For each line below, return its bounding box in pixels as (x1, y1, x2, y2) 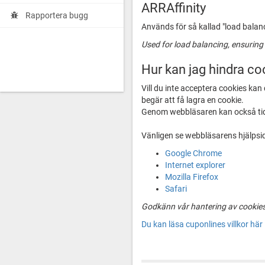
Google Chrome (165, 148, 222, 158)
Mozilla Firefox (165, 172, 218, 182)
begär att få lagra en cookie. (141, 95, 244, 105)
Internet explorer (165, 160, 225, 170)
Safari (165, 184, 187, 193)
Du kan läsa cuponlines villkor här (141, 219, 263, 229)
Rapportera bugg (25, 11, 88, 21)
